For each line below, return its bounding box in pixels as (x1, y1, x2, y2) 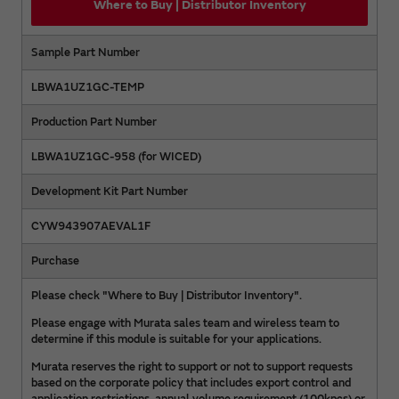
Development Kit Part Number (31, 184, 188, 199)
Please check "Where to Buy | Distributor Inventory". (31, 289, 302, 304)
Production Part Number (31, 115, 157, 130)
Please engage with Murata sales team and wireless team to (31, 316, 339, 331)
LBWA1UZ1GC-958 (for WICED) (31, 150, 201, 165)
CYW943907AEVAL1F (31, 219, 151, 234)
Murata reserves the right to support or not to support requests (31, 360, 353, 375)
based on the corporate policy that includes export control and (31, 376, 351, 391)
